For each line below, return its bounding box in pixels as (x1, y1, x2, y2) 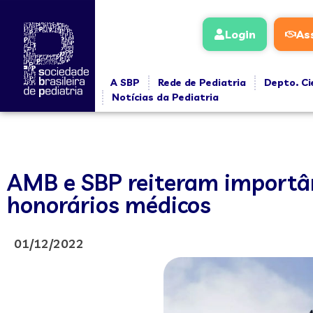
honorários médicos (7, 191, 211, 219)
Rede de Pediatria (157, 76, 246, 89)
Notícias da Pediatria (111, 91, 219, 103)
